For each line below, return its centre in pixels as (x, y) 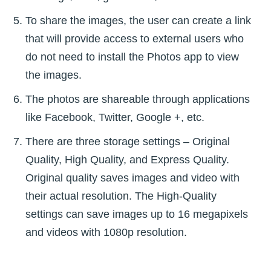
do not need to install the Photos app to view (132, 57)
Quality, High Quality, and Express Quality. (127, 160)
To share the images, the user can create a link (138, 21)
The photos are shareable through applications (138, 100)
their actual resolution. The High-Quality (121, 196)
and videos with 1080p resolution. (106, 233)
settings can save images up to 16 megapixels (137, 214)
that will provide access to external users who (135, 39)
